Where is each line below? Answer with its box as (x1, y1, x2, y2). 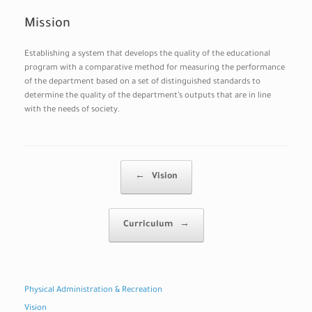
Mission (24, 17, 70, 31)
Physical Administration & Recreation (24, 286, 162, 295)
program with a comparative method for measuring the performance (24, 63, 285, 73)
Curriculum (123, 219, 175, 230)
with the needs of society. (24, 105, 120, 115)
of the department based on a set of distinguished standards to (24, 77, 260, 87)
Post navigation (24, 162, 83, 171)
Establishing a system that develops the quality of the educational (24, 49, 270, 59)
